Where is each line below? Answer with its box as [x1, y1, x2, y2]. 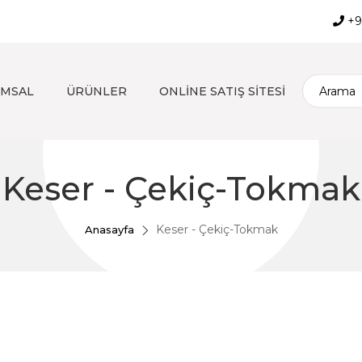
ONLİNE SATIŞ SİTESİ [159, 84, 285, 99]
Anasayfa [84, 223, 134, 236]
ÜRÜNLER [66, 84, 127, 99]
